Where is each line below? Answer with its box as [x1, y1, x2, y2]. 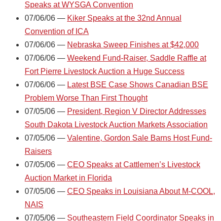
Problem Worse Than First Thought [25, 93, 147, 102]
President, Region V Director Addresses [67, 107, 206, 115]
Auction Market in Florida [25, 173, 112, 182]
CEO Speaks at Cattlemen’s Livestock [67, 160, 200, 169]
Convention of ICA [25, 27, 89, 36]
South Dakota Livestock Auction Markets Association [25, 120, 208, 129]
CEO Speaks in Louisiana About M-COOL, [67, 186, 215, 195]
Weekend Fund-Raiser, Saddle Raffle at [67, 53, 206, 62]
